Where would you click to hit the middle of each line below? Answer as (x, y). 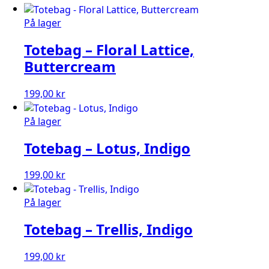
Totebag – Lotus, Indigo (107, 148)
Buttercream (70, 67)
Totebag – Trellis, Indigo (108, 229)
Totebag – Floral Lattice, (109, 50)
